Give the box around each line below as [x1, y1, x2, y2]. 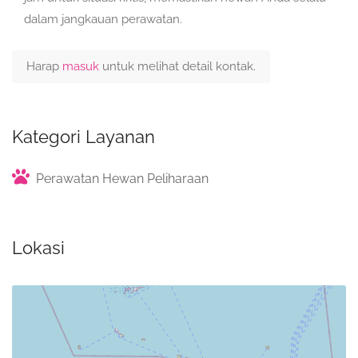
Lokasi [12, 237, 65, 258]
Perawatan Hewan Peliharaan [36, 171, 209, 186]
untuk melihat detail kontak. [102, 59, 256, 74]
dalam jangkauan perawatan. [24, 12, 182, 26]
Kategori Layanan [12, 126, 155, 147]
